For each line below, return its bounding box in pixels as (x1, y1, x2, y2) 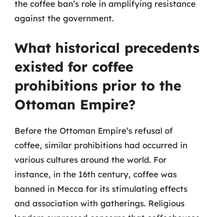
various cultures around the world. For (15, 154, 167, 165)
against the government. (15, 13, 114, 23)
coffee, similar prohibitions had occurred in (15, 139, 187, 150)
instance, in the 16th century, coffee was (15, 169, 177, 179)
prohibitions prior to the (15, 77, 181, 94)
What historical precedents (15, 39, 200, 56)
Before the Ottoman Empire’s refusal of (15, 125, 173, 136)
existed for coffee (15, 58, 133, 75)
